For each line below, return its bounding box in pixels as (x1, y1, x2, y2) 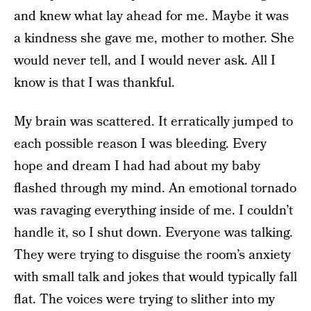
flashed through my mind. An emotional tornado (14, 179, 296, 198)
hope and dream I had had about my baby (14, 157, 260, 176)
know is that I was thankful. (14, 74, 175, 92)
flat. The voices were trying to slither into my (14, 290, 275, 309)
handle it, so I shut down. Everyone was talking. (14, 224, 293, 242)
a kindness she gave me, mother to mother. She (14, 29, 294, 48)
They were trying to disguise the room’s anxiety (14, 246, 291, 264)
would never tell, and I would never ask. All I (14, 51, 276, 70)
